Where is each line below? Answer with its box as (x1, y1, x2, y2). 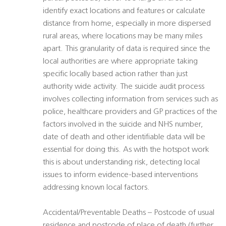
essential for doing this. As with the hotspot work (43, 146, 209, 154)
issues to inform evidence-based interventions (43, 171, 198, 180)
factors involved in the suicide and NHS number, (43, 121, 203, 129)
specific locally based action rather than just (43, 70, 188, 79)
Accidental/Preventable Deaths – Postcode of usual (43, 209, 214, 217)
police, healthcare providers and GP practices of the (43, 108, 217, 117)
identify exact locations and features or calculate (43, 7, 205, 16)
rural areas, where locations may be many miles (43, 32, 202, 41)
